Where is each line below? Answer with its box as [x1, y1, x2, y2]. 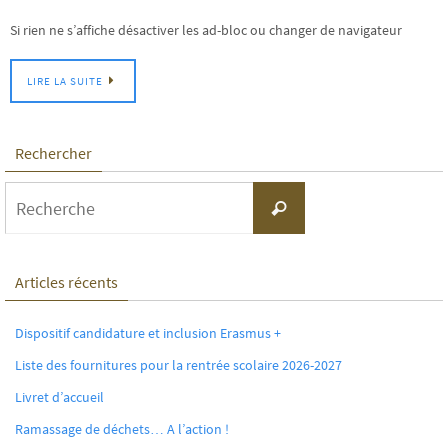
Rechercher [15, 143, 92, 164]
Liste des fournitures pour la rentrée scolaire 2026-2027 [15, 356, 342, 375]
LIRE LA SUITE [27, 74, 103, 89]
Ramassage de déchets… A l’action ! [15, 420, 229, 439]
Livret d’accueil [15, 388, 104, 407]
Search [304, 184, 344, 203]
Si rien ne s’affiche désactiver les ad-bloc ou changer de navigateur [10, 21, 402, 39]
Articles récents [15, 272, 118, 293]
